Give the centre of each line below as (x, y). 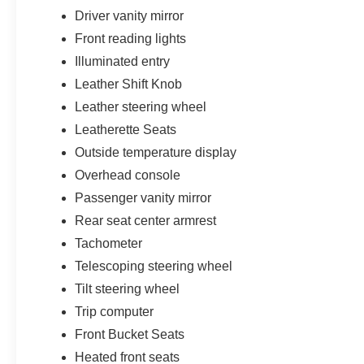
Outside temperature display (156, 152)
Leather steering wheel (141, 106)
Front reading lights (131, 38)
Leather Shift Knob (129, 84)
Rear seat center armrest (146, 220)
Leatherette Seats (126, 129)
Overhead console (128, 175)
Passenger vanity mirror (143, 197)
